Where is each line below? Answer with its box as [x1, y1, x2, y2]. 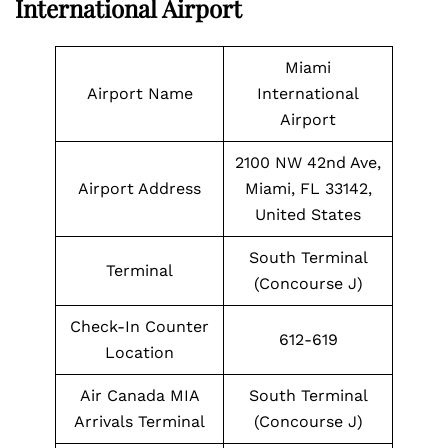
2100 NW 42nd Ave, [235, 153, 381, 172]
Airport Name [86, 84, 193, 103]
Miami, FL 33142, [244, 179, 372, 198]
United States [255, 205, 361, 224]
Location [105, 343, 174, 362]
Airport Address [78, 179, 201, 198]
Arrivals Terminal [74, 412, 205, 431]
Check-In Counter [70, 317, 209, 336]
